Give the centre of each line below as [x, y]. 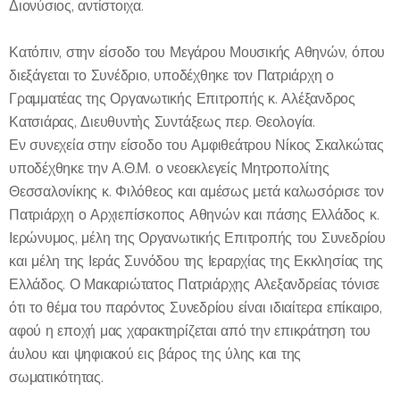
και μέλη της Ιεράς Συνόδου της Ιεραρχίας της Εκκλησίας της [196, 261]
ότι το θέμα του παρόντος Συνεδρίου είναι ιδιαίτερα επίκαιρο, [196, 307]
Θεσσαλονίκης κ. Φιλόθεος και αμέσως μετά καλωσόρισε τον [196, 191]
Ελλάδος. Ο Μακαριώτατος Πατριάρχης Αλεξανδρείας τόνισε [195, 284]
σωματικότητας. [56, 377]
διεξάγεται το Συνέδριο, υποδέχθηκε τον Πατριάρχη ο [172, 75]
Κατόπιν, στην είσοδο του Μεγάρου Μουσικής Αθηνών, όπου [197, 52]
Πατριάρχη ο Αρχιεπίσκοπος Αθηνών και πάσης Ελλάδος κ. [194, 214]
